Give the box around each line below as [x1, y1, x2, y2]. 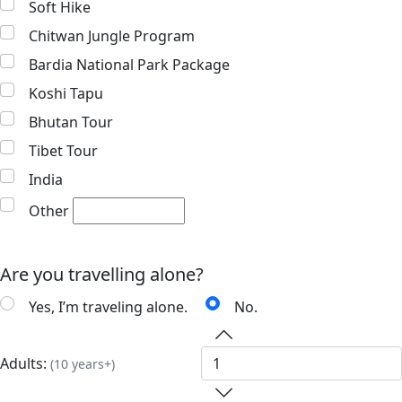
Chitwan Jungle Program [29, 25, 195, 46]
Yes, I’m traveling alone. [29, 296, 188, 317]
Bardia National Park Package [29, 54, 230, 74]
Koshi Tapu [29, 83, 103, 103]
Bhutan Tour [29, 111, 113, 132]
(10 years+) [50, 354, 115, 372]
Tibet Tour [29, 140, 98, 161]
